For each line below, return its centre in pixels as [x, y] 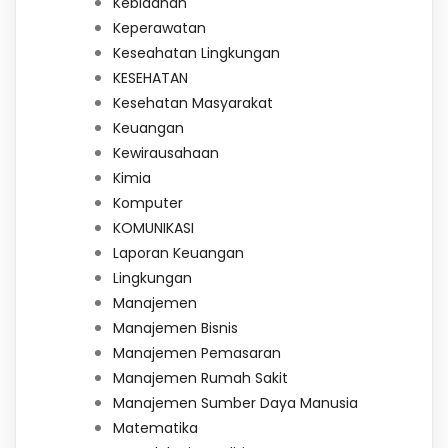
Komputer [148, 202]
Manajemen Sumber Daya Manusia [235, 402]
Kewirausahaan [166, 152]
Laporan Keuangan [178, 252]
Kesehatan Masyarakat [193, 102]
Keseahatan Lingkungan [196, 52]
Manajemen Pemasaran [197, 352]
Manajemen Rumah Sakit [200, 377]
